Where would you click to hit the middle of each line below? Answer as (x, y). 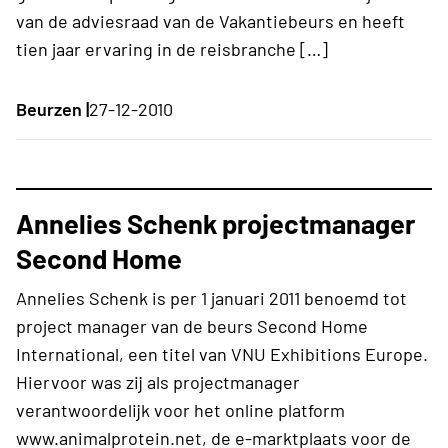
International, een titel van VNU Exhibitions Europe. (222, 353)
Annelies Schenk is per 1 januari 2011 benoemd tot (211, 297)
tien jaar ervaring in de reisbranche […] (172, 48)
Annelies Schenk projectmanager (215, 222)
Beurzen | (52, 108)
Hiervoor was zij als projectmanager (158, 381)
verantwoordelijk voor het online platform (180, 409)
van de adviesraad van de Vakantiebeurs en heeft (210, 20)
